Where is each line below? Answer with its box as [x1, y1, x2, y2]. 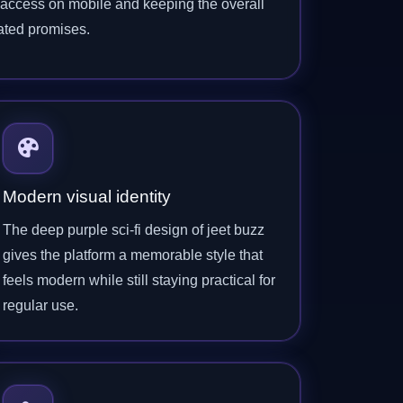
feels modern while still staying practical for [3, 273, 275, 288]
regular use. [3, 298, 78, 313]
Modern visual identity [3, 187, 171, 206]
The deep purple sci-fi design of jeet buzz [3, 222, 264, 237]
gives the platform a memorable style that [3, 247, 263, 263]
